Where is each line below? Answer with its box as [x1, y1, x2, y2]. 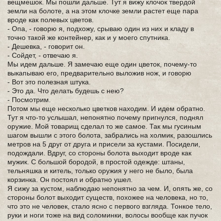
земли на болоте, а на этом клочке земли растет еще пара [7, 7, 198, 15]
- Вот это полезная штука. [7, 78, 91, 86]
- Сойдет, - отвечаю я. [7, 51, 78, 59]
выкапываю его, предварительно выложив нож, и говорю [7, 69, 191, 77]
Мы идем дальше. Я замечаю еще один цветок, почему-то [7, 60, 197, 68]
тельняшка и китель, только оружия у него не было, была [7, 167, 193, 175]
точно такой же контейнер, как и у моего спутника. [7, 34, 170, 41]
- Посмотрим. [7, 96, 51, 104]
